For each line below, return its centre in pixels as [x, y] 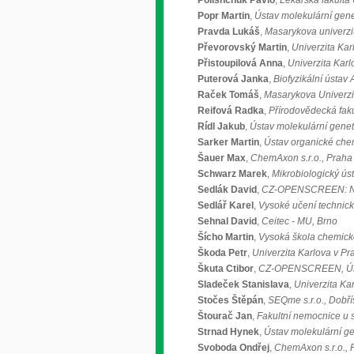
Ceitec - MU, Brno [299, 221]
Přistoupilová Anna [240, 63]
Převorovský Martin [242, 47]
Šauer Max [222, 158]
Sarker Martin [228, 142]
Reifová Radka [231, 111]
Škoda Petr [222, 253]
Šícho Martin [226, 237]
